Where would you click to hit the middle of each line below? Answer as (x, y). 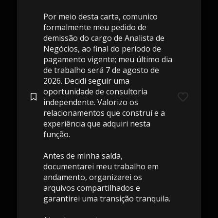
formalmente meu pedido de (95, 27)
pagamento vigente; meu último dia (108, 59)
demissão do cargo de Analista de (104, 38)
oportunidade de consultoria (95, 91)
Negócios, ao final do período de (102, 49)
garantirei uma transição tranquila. (107, 199)
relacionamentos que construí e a (104, 113)
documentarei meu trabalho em (101, 166)
